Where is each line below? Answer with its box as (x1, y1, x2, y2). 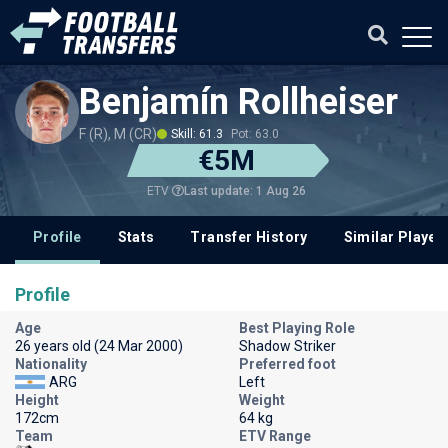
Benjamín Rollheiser (79, 81, 398, 123)
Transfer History (190, 229, 308, 245)
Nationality (15, 356, 87, 372)
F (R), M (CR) (79, 126, 157, 142)
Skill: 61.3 (171, 127, 223, 141)
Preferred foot (239, 356, 336, 372)
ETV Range (239, 428, 311, 444)
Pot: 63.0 (231, 127, 279, 141)
